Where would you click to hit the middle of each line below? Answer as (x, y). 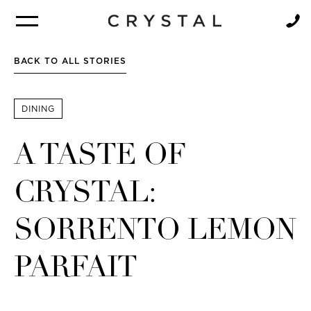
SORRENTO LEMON (155, 232)
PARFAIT (75, 269)
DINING (38, 109)
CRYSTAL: (84, 194)
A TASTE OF (100, 157)
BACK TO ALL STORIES (70, 61)
